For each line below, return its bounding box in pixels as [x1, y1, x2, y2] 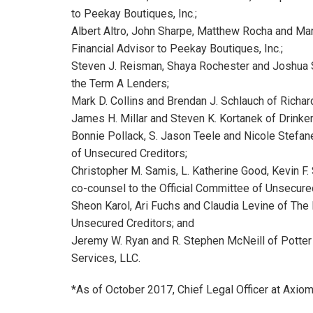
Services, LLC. [71, 251, 140, 265]
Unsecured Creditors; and [71, 216, 194, 230]
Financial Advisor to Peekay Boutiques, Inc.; [71, 41, 283, 55]
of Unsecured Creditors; [71, 146, 187, 160]
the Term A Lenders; [71, 76, 169, 90]
